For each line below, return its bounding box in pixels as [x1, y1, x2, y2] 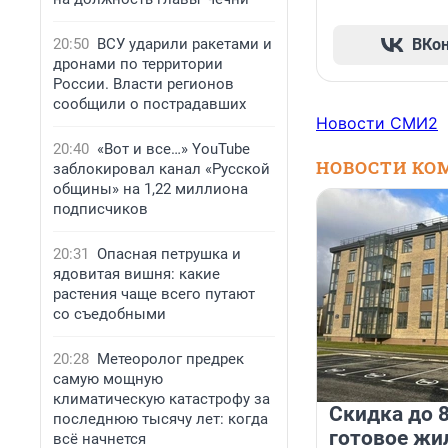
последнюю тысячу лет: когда [53, 410, 268, 428]
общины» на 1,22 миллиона [53, 180, 248, 198]
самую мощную [53, 370, 163, 388]
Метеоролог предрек [97, 350, 244, 368]
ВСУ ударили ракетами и [97, 35, 272, 53]
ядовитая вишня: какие [53, 265, 220, 283]
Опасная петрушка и [97, 245, 241, 263]
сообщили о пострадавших [53, 95, 246, 113]
